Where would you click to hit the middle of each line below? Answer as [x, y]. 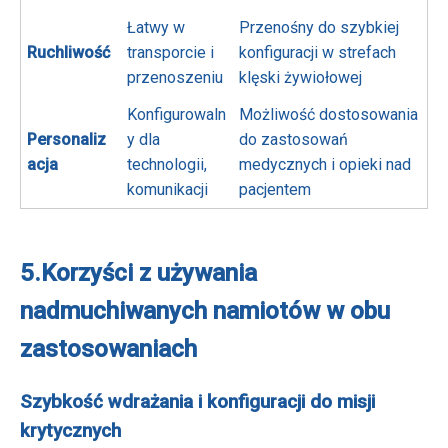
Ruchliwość [69, 53]
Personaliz [67, 140]
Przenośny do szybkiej [319, 28]
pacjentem [275, 190]
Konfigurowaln [177, 115]
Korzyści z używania [149, 273]
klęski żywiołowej [301, 78]
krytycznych [70, 431]
